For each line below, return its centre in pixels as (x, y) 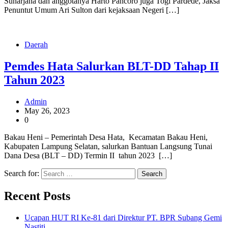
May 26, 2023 (47, 110)
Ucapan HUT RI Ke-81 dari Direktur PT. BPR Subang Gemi (123, 217)
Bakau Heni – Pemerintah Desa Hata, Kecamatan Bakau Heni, (106, 137)
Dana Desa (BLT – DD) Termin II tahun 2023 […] (88, 155)
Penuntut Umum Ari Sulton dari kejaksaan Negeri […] (92, 10)
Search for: (22, 173)
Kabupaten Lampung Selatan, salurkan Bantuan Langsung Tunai (108, 146)
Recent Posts (37, 196)
